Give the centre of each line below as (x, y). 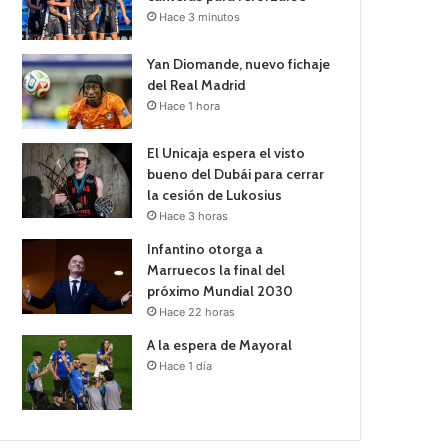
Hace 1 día (186, 366)
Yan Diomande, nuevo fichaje (239, 64)
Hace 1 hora (190, 106)
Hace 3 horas (194, 216)
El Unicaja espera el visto (226, 153)
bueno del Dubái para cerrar (236, 174)
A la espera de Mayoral (220, 345)
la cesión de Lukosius (215, 195)
